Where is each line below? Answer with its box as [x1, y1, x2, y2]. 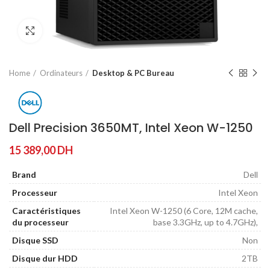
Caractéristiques [12, 206, 81, 216]
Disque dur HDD [12, 253, 78, 264]
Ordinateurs [40, 68, 83, 78]
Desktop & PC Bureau [92, 68, 174, 78]
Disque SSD [12, 235, 58, 246]
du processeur [12, 217, 69, 228]
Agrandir [42, 26, 76, 36]
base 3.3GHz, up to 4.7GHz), [153, 217, 258, 228]
